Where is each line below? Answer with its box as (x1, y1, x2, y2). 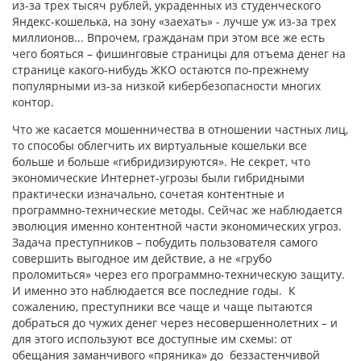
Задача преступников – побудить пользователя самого (12, 234, 317, 250)
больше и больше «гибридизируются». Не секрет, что (12, 153, 310, 169)
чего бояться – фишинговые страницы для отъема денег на (12, 45, 346, 61)
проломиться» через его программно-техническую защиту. (12, 266, 345, 282)
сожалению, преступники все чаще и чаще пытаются (12, 298, 313, 314)
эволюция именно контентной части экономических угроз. (12, 218, 342, 234)
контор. (12, 93, 54, 110)
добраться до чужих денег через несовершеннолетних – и (12, 314, 338, 330)
